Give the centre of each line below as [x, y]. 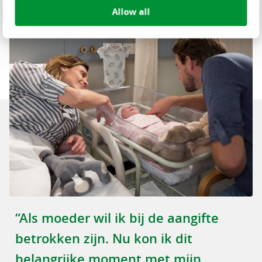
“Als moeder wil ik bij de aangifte [117, 218]
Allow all [131, 11]
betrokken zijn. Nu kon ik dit [104, 238]
